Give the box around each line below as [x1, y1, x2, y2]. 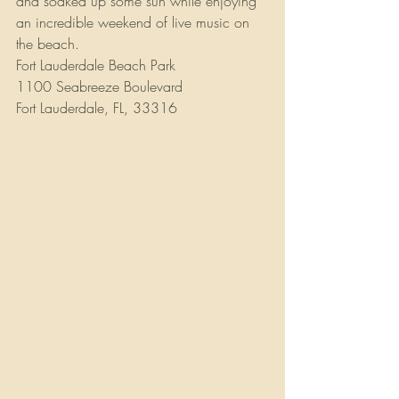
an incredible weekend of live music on [16, 12, 254, 33]
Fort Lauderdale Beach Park [16, 55, 175, 76]
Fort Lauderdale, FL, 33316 [16, 98, 177, 118]
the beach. [16, 34, 79, 54]
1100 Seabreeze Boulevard [16, 77, 183, 97]
